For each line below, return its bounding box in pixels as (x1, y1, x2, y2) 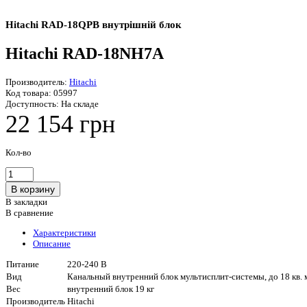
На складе (59, 98, 99, 109)
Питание (6, 258, 39, 269)
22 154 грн (5, 110, 115, 138)
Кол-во (5, 147, 32, 158)
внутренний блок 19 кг (67, 283, 154, 294)
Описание (33, 238, 71, 249)
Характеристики (33, 227, 96, 238)
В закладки (5, 196, 47, 207)
